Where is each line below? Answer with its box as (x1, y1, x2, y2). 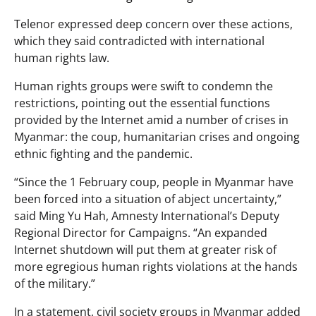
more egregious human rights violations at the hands (14, 258, 298, 274)
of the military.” (14, 275, 95, 291)
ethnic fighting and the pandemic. (14, 145, 193, 162)
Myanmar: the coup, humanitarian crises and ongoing (14, 128, 300, 145)
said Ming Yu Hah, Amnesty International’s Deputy (14, 207, 279, 224)
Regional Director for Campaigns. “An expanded (14, 224, 267, 241)
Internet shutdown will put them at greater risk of (14, 241, 276, 257)
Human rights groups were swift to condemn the (14, 78, 273, 94)
